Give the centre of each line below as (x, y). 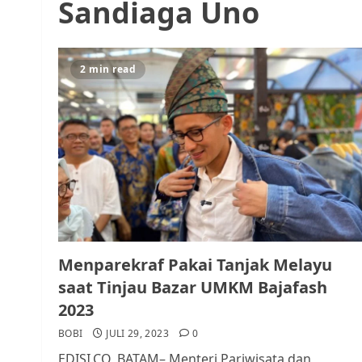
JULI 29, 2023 (137, 333)
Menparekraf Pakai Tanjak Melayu (195, 265)
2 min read (108, 69)
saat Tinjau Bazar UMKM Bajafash (193, 287)
